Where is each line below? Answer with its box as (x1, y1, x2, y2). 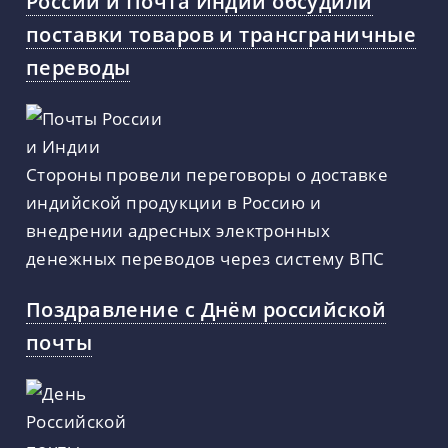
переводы (26, 53, 131, 82)
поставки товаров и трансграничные (26, 20, 417, 49)
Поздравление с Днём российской (26, 294, 386, 323)
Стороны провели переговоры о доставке (26, 162, 389, 187)
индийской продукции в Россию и (26, 190, 321, 215)
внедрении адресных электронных (26, 218, 330, 243)
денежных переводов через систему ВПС (26, 246, 385, 271)
